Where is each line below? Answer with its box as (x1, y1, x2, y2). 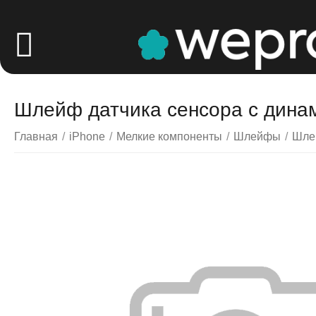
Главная (14, 130, 59, 142)
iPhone (69, 130, 106, 142)
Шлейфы (233, 130, 281, 142)
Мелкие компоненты (116, 130, 223, 142)
